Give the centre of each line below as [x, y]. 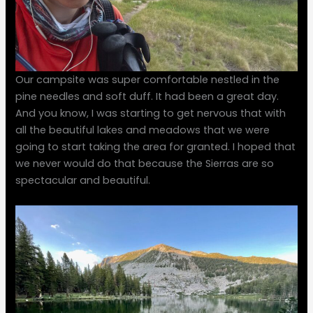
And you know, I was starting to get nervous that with [151, 114]
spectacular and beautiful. [83, 181]
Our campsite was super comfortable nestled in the [148, 80]
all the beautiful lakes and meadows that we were [143, 130]
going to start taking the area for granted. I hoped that [156, 147]
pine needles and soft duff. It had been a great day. [147, 97]
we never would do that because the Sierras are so [145, 164]
